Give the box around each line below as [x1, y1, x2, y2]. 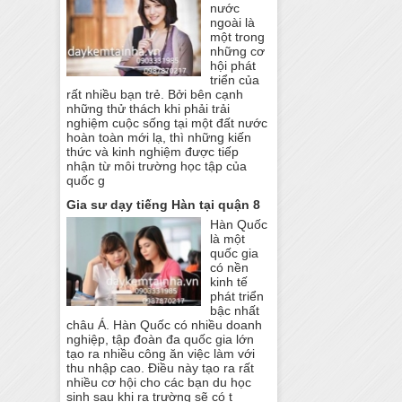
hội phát [210, 58, 257, 74]
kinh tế [210, 275, 249, 290]
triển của [210, 73, 260, 88]
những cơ [210, 44, 266, 59]
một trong [210, 30, 266, 45]
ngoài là [210, 15, 256, 31]
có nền [210, 260, 249, 275]
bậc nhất [210, 303, 260, 319]
